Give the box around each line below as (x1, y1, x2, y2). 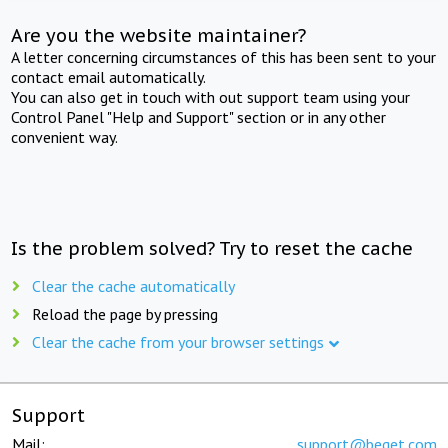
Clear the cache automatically (32, 275, 235, 296)
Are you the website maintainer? (11, 23, 307, 47)
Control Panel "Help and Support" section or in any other (11, 106, 387, 127)
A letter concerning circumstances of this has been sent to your (11, 46, 437, 67)
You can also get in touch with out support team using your (11, 86, 411, 107)
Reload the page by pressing (32, 303, 218, 324)
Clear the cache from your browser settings (32, 331, 324, 352)
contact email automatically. (11, 66, 207, 87)
